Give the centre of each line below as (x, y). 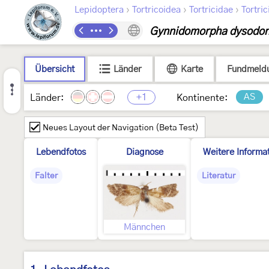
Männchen (144, 227)
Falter (46, 176)
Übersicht (55, 69)
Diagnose (144, 152)
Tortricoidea (156, 10)
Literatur (219, 176)
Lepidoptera (99, 10)
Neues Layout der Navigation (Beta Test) (121, 128)
